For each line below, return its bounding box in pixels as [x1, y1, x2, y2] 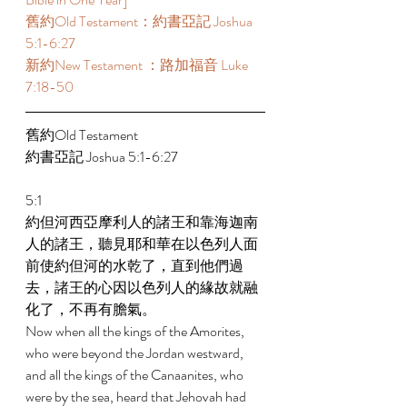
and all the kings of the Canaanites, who [25, 364, 246, 385]
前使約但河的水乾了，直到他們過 [25, 255, 243, 276]
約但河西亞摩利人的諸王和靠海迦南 [25, 212, 258, 233]
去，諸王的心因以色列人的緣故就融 [25, 277, 258, 298]
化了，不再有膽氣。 [25, 299, 159, 320]
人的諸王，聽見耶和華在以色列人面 [25, 233, 258, 254]
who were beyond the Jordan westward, [25, 342, 246, 363]
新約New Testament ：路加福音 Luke [25, 55, 251, 75]
